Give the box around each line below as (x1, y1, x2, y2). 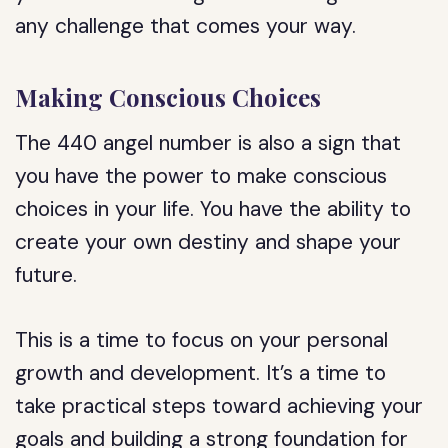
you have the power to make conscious (15, 162, 388, 190)
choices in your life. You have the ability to (15, 195, 412, 223)
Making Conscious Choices (15, 81, 322, 113)
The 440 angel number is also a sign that (15, 129, 402, 157)
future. (15, 261, 78, 289)
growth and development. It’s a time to (15, 359, 387, 387)
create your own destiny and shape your (15, 228, 402, 256)
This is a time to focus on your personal (15, 326, 389, 354)
